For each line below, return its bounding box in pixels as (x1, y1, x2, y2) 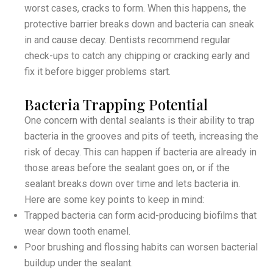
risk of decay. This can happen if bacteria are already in (24, 146, 257, 158)
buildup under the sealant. (24, 257, 133, 269)
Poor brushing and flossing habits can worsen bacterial (24, 241, 258, 253)
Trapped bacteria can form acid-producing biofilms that (24, 209, 257, 221)
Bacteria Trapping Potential (24, 94, 208, 114)
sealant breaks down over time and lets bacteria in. (24, 177, 240, 190)
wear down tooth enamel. (24, 225, 130, 237)
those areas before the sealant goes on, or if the (24, 161, 230, 174)
